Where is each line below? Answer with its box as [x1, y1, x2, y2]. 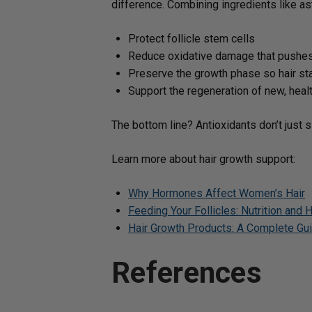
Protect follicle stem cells [128, 32, 255, 45]
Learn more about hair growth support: [111, 153, 295, 166]
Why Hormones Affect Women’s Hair [128, 187, 305, 200]
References [111, 256, 262, 290]
